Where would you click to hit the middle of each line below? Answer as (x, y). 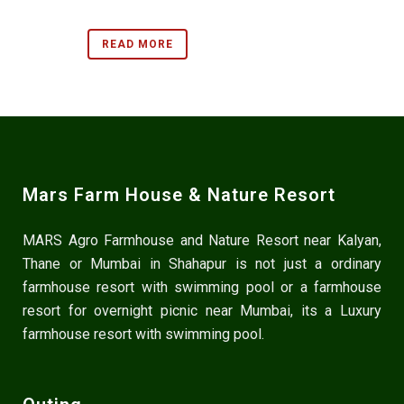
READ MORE (138, 45)
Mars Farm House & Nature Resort (179, 195)
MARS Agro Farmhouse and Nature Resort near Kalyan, (202, 241)
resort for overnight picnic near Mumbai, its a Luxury (202, 311)
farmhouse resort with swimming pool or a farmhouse (202, 288)
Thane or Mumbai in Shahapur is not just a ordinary (202, 264)
